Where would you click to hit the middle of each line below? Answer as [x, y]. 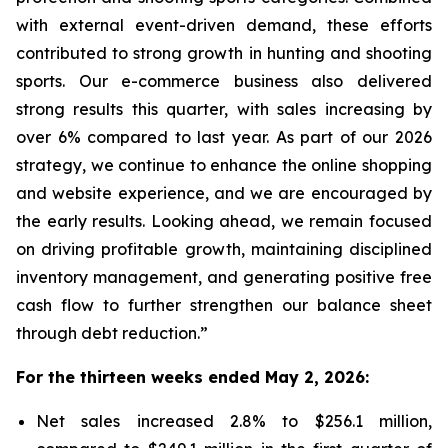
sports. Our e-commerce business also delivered [224, 81]
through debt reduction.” [112, 333]
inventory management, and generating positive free [224, 277]
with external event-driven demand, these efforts [224, 25]
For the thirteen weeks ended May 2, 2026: [192, 377]
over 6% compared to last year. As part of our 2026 [224, 137]
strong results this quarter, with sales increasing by [224, 109]
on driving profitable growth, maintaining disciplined [224, 249]
